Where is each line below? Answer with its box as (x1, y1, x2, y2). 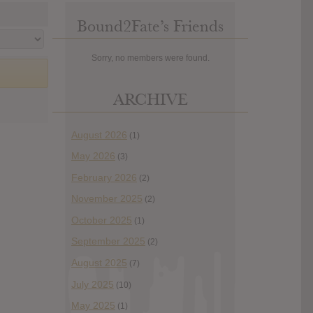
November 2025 (71, 193, 143, 205)
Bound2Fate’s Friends (77, 15, 224, 36)
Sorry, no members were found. (91, 52, 210, 63)
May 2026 (71, 150, 115, 162)
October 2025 (71, 214, 132, 226)
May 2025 (71, 300, 115, 312)
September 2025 (71, 235, 145, 247)
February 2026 (71, 171, 137, 183)
